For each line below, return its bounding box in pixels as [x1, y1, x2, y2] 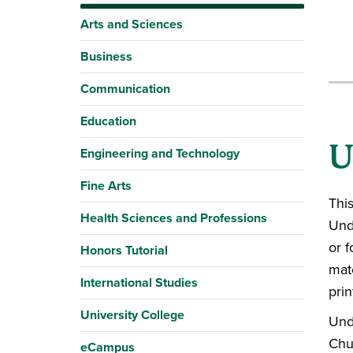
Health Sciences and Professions [80, 209, 267, 227]
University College [80, 306, 184, 324]
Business [80, 47, 132, 65]
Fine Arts [80, 176, 132, 195]
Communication [80, 80, 170, 98]
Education [80, 112, 136, 130]
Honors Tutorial [80, 241, 168, 259]
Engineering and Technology [80, 144, 240, 162]
